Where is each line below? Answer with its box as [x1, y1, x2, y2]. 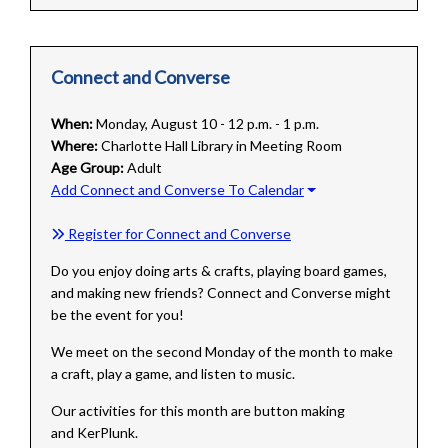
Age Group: [50, 159, 124, 177]
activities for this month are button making [78, 402, 345, 420]
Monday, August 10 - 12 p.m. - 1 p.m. [95, 115, 319, 133]
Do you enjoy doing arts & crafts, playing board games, [50, 262, 387, 280]
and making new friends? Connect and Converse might [50, 284, 391, 302]
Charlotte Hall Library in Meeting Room [100, 137, 342, 155]
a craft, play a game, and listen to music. [50, 365, 295, 383]
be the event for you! [50, 306, 184, 324]
